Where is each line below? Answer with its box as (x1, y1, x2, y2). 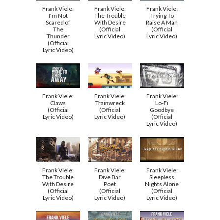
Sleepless (149, 173, 175, 181)
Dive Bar (99, 173, 121, 181)
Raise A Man (146, 18, 178, 26)
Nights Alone (145, 180, 179, 188)
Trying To (150, 11, 174, 19)
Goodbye (150, 106, 174, 114)
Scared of (46, 18, 71, 26)
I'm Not (48, 11, 68, 19)
